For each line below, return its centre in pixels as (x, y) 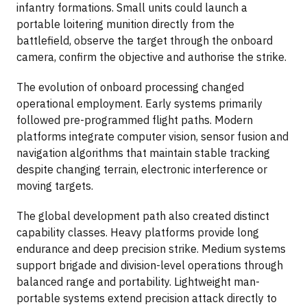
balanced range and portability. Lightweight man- (138, 281)
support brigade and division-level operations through (150, 265)
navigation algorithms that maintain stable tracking (143, 152)
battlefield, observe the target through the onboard (145, 40)
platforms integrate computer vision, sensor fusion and (152, 136)
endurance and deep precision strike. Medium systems (151, 248)
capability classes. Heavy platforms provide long (138, 232)
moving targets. (55, 185)
